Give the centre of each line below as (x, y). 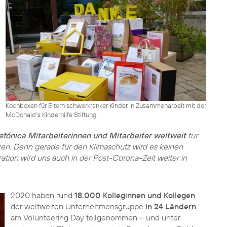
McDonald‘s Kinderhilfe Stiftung (51, 114)
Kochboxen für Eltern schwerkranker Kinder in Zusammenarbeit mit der (106, 105)
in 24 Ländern (171, 206)
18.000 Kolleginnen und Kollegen (135, 195)
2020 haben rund (42, 195)
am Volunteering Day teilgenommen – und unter (95, 217)
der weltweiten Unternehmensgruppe (78, 206)
